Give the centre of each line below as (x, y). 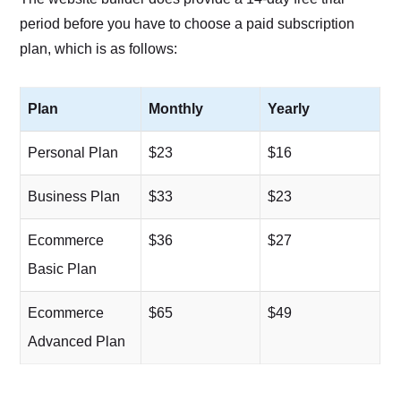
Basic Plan (63, 269)
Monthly (176, 109)
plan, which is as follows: (99, 49)
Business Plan (74, 197)
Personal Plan (73, 153)
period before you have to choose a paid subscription (188, 24)
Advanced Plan (77, 342)
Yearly (289, 109)
